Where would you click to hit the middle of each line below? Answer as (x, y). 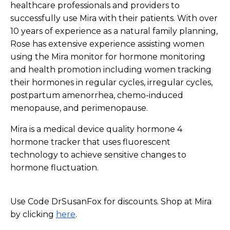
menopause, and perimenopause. (79, 108)
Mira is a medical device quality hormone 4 (96, 129)
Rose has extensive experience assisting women (107, 44)
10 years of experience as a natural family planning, (114, 31)
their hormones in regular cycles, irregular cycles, (111, 82)
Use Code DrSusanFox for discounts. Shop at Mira (111, 202)
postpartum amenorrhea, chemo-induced (97, 95)
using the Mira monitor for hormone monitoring (108, 57)
